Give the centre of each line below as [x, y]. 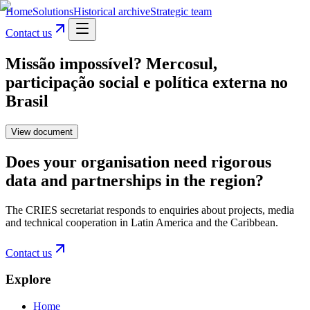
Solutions [53, 11]
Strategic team [181, 11]
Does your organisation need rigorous [138, 162]
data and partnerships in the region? [135, 180]
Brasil [27, 101]
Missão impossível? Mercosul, [111, 63]
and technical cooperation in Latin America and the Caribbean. [142, 222]
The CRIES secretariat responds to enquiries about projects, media [150, 210]
